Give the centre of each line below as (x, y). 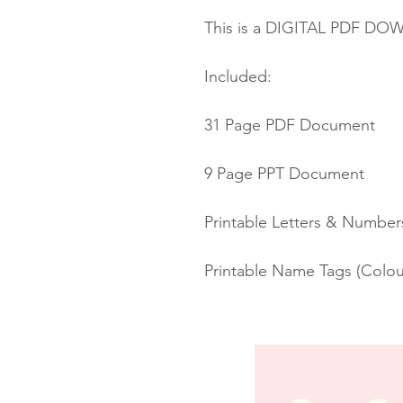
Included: (238, 76)
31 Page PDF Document (290, 125)
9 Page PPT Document (284, 173)
